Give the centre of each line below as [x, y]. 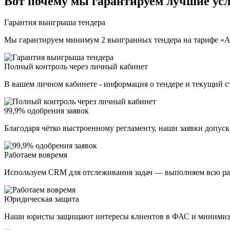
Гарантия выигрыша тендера [55, 23]
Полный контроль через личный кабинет [76, 67]
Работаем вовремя [36, 155]
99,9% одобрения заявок [46, 111]
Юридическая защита [42, 199]
